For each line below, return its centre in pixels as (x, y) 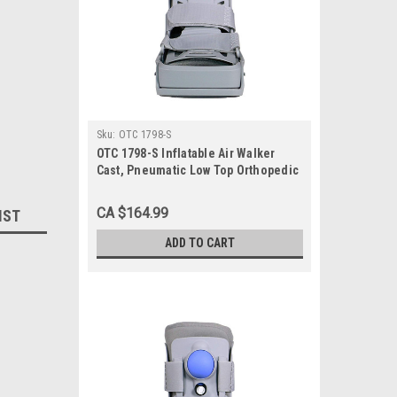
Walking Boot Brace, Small (169, 187)
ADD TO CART (199, 243)
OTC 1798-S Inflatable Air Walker (186, 153)
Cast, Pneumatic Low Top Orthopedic (197, 170)
